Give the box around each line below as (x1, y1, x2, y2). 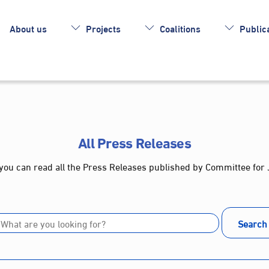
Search (237, 214, 267, 232)
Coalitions (157, 19, 201, 37)
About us (10, 19, 47, 37)
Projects (83, 19, 121, 37)
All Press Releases (77, 128, 192, 155)
